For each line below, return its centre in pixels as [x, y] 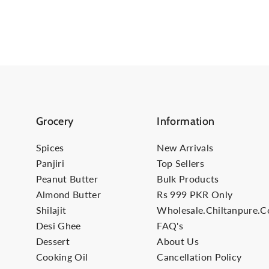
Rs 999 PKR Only [195, 194]
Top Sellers [180, 163]
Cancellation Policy [199, 256]
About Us [178, 241]
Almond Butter [68, 194]
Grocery [55, 121]
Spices [50, 147]
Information [186, 121]
